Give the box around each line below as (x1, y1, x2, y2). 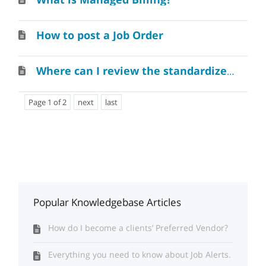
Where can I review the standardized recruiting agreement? (227, 65, 235, 78)
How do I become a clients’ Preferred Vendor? (48, 222, 229, 233)
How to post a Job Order (36, 28, 164, 42)
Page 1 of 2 (28, 97, 67, 107)
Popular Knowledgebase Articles (33, 195, 182, 209)
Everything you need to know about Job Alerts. (48, 249, 232, 260)
